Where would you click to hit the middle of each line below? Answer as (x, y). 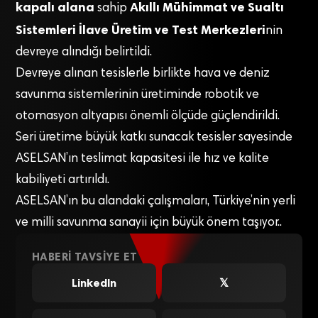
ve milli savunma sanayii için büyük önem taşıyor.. (149, 223)
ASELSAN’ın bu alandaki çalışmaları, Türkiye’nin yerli (156, 202)
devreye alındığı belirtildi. (84, 53)
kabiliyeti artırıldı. (63, 181)
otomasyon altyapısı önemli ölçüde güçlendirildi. (148, 117)
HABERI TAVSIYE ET (84, 256)
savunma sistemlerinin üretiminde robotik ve (138, 95)
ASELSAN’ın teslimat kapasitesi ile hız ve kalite (143, 159)
